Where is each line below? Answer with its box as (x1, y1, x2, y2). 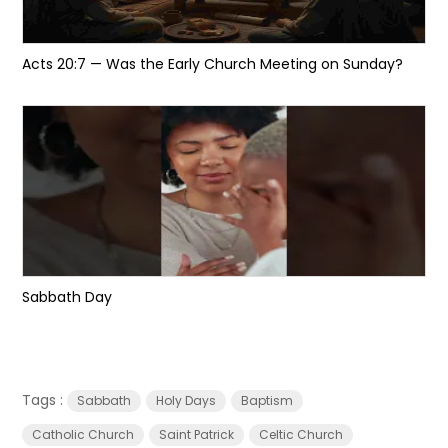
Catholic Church (32, 426, 135, 443)
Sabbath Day (22, 287, 113, 307)
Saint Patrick (159, 426, 235, 443)
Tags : (22, 390, 68, 410)
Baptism (241, 392, 294, 409)
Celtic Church (259, 426, 344, 443)
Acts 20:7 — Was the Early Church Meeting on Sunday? (22, 54, 404, 74)
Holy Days (156, 392, 217, 409)
